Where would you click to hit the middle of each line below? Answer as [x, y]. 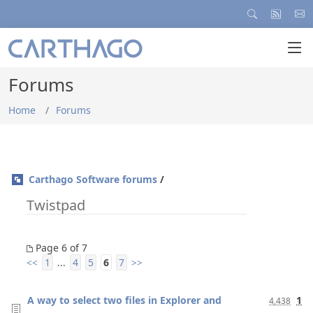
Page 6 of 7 [60, 248]
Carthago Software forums [93, 179]
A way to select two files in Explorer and [124, 300]
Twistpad [56, 205]
